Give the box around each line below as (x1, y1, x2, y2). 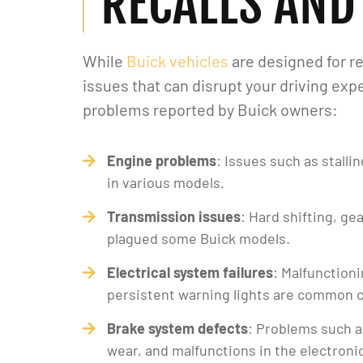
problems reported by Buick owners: (83, 100, 338, 119)
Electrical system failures (107, 263, 273, 281)
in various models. (107, 173, 224, 191)
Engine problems (107, 152, 216, 169)
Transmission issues (107, 207, 241, 225)
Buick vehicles (126, 51, 228, 70)
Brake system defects (107, 319, 248, 337)
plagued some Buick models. (107, 229, 290, 247)
